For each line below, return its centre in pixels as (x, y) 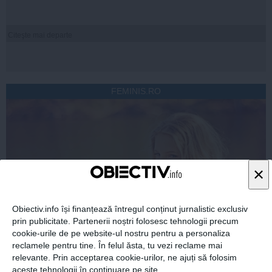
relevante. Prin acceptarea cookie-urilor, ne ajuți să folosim (124, 258)
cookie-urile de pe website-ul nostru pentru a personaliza (121, 233)
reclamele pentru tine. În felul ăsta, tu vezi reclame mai (117, 246)
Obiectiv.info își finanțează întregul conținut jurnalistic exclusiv (130, 209)
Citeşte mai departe (40, 35)
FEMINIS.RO (136, 91)
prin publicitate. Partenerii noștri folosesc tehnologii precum (125, 221)
